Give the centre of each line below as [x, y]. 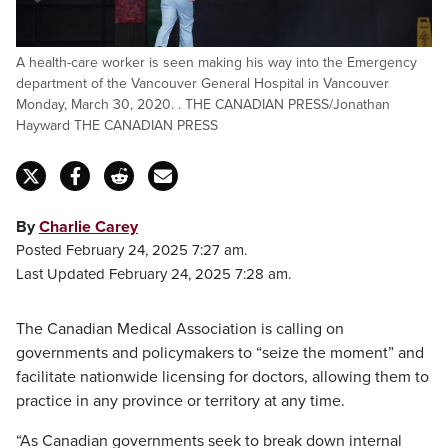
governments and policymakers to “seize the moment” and [220, 353]
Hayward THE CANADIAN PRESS [117, 125]
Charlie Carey [88, 227]
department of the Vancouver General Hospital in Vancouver [202, 83]
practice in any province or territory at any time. [180, 401]
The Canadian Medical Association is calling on [180, 329]
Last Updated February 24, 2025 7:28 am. [153, 274]
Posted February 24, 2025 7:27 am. [131, 250]
